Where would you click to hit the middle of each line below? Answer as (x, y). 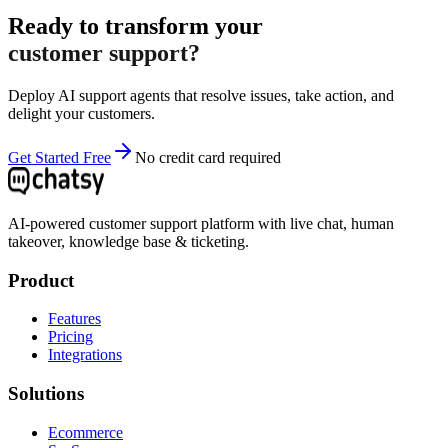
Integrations (85, 355)
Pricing (70, 337)
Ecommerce (85, 432)
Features (74, 319)
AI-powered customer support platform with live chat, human (201, 223)
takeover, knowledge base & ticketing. (128, 241)
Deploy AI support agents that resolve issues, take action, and (201, 95)
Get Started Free (59, 157)
